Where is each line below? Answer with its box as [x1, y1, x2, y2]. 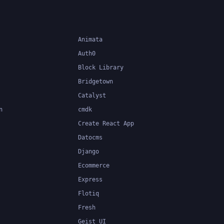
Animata [78, 35, 102, 43]
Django [78, 147, 99, 155]
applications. [67, 1, 108, 10]
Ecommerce [78, 161, 109, 169]
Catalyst [78, 91, 106, 99]
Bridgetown [78, 77, 113, 85]
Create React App [78, 119, 134, 127]
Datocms [78, 133, 102, 141]
